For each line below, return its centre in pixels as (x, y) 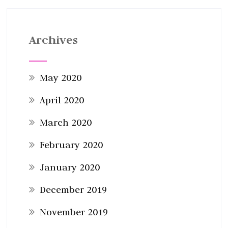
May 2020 (60, 77)
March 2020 (65, 122)
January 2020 (69, 167)
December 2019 (73, 189)
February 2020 (71, 145)
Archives (53, 39)
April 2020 (62, 100)
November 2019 (74, 212)
